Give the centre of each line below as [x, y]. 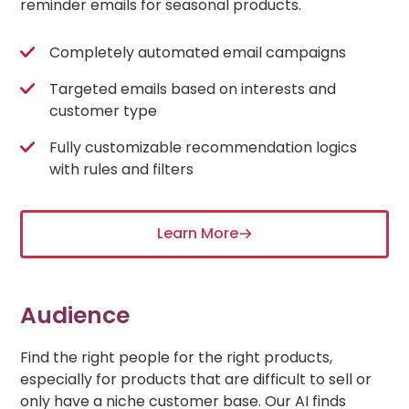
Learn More [197, 234]
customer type [104, 110]
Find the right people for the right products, [177, 357]
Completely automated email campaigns [198, 52]
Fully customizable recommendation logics [204, 147]
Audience [75, 315]
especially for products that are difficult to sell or [196, 379]
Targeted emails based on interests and [193, 89]
